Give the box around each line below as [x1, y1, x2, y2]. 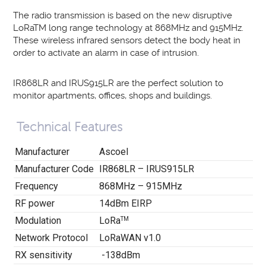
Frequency [14, 180, 58, 192]
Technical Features [17, 120, 123, 134]
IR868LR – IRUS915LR [99, 163, 194, 175]
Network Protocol [14, 232, 88, 243]
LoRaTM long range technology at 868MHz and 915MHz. [13, 22, 244, 33]
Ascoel [99, 145, 128, 157]
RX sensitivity [14, 249, 72, 261]
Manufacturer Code [14, 163, 94, 175]
